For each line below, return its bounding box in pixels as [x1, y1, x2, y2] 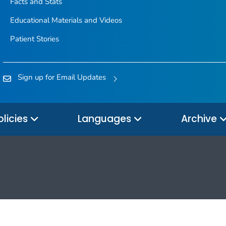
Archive [181, 112, 219, 126]
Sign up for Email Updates [18, 72, 106, 82]
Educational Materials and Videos [10, 15, 122, 25]
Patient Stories [10, 33, 59, 44]
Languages [78, 112, 134, 126]
